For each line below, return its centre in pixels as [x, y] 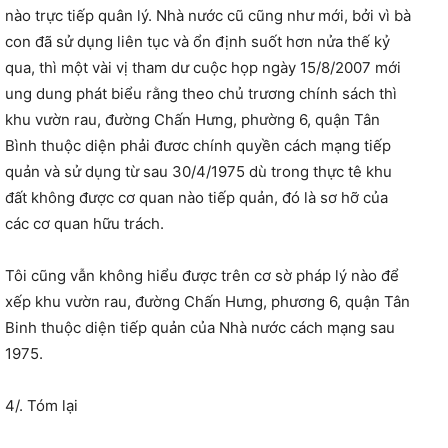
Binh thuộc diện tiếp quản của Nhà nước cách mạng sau [200, 328]
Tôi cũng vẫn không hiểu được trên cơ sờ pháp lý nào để [202, 276]
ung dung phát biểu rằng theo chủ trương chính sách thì [201, 94]
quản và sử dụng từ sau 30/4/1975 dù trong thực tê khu [198, 172]
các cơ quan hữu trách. [84, 224]
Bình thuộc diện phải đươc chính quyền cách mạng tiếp [198, 146]
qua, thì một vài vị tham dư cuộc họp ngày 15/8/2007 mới [203, 68]
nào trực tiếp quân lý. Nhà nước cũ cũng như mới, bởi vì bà [208, 16]
